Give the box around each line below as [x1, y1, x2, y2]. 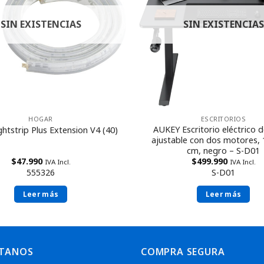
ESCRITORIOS [200, 114, 246, 123]
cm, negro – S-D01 [187, 144, 260, 156]
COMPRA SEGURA [141, 245, 225, 258]
